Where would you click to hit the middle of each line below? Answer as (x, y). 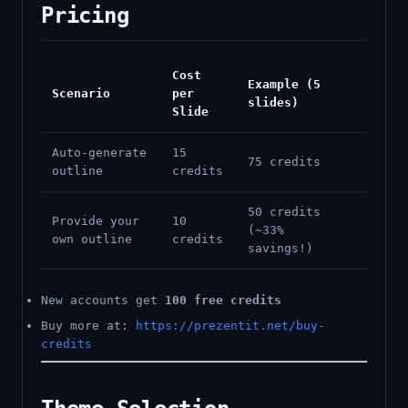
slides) (273, 102)
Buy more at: (88, 326)
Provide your (96, 221)
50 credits (284, 212)
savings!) (280, 248)
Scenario (81, 93)
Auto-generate (99, 153)
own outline (92, 239)
